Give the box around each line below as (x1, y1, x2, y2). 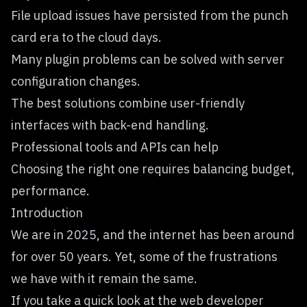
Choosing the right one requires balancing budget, (11, 160, 295, 177)
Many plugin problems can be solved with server (11, 51, 284, 67)
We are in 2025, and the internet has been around (11, 226, 295, 243)
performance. (11, 182, 90, 199)
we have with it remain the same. (11, 270, 197, 286)
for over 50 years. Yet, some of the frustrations (11, 248, 278, 265)
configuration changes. (11, 73, 140, 89)
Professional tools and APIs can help (11, 138, 219, 155)
